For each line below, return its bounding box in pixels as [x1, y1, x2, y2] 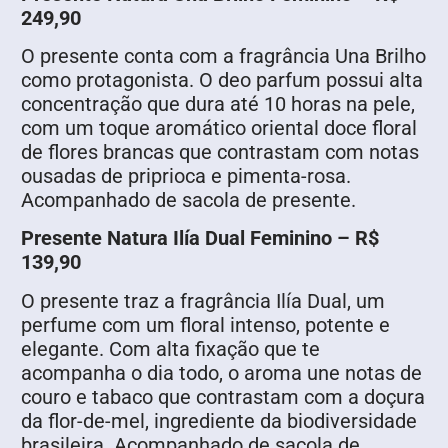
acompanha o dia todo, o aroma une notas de [21, 360, 422, 385]
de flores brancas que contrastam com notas [21, 139, 419, 164]
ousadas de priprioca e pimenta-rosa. [21, 163, 351, 188]
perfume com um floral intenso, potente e [21, 312, 390, 337]
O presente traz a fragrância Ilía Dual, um [21, 288, 385, 313]
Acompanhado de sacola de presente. [21, 187, 356, 212]
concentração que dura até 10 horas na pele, [21, 91, 415, 116]
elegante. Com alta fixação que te [21, 336, 320, 361]
